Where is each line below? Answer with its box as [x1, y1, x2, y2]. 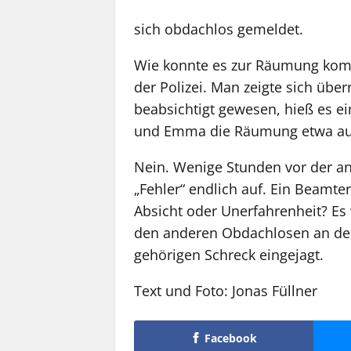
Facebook [204, 331, 257, 346]
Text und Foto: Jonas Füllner [134, 280, 317, 300]
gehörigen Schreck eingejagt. [134, 244, 324, 264]
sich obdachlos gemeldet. [134, 19, 303, 38]
